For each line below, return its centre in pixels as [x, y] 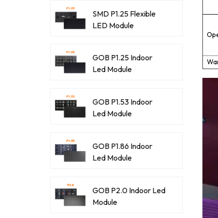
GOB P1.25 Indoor [122, 58]
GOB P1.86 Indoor [122, 146]
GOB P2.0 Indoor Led [129, 190]
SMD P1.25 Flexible [124, 13]
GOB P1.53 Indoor [122, 102]
